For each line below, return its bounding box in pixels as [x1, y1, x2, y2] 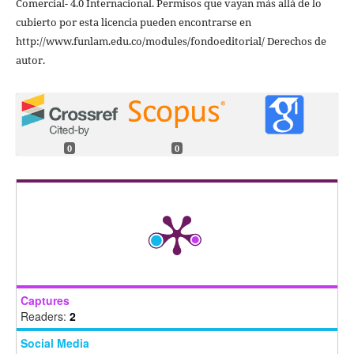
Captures [20, 292, 70, 308]
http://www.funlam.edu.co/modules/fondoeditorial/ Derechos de [15, 33, 326, 48]
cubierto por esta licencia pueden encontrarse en [15, 14, 251, 29]
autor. [15, 52, 45, 67]
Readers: [20, 307, 70, 324]
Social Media [20, 334, 89, 351]
